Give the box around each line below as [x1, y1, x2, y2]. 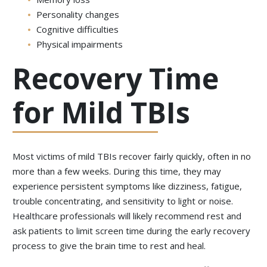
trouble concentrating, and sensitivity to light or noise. [13, 195, 234, 207]
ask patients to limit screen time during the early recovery [13, 225, 251, 237]
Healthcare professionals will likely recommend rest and [13, 210, 242, 222]
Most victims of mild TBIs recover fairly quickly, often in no [13, 150, 252, 163]
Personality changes [36, 8, 120, 21]
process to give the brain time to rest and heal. [13, 240, 206, 252]
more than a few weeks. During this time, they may [13, 165, 222, 178]
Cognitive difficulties [36, 23, 119, 36]
